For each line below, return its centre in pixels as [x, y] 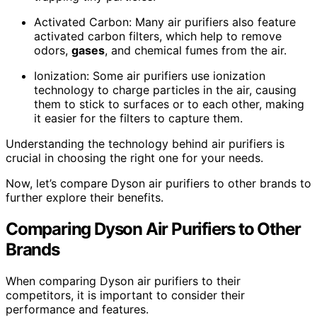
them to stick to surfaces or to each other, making [169, 104]
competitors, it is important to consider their [125, 295]
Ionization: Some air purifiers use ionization [150, 75]
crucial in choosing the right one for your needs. [134, 157]
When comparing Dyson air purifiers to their [123, 281]
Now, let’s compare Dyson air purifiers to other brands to [158, 183]
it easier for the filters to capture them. [138, 118]
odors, [53, 50]
